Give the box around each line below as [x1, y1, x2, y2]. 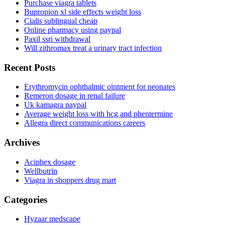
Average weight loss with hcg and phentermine [24, 109, 173, 119]
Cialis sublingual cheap [24, 16, 97, 25]
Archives [4, 137, 40, 148]
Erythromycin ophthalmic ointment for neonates [24, 82, 175, 91]
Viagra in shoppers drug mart [24, 175, 116, 184]
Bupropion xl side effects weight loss [24, 7, 141, 16]
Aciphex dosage [24, 157, 75, 166]
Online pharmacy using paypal [24, 25, 121, 34]
